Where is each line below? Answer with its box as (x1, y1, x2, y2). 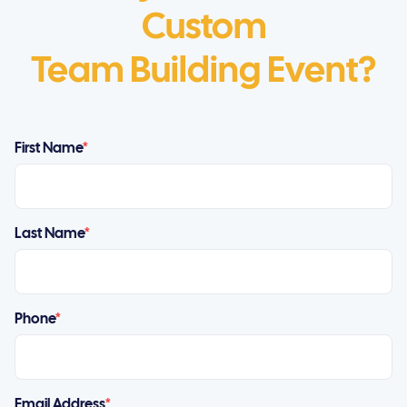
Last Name (15, 227, 84, 242)
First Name (15, 142, 83, 156)
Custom (141, 12, 266, 46)
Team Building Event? (30, 55, 377, 90)
